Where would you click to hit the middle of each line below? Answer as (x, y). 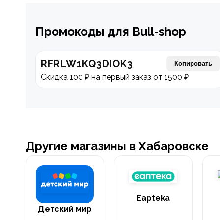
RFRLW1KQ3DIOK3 (87, 64)
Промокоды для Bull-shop (111, 32)
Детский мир (65, 209)
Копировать (193, 64)
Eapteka (153, 198)
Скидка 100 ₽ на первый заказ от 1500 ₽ (115, 77)
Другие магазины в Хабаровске (117, 146)
